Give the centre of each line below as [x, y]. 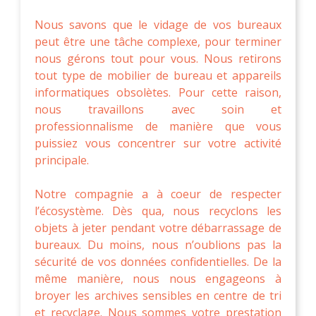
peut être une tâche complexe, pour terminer [158, 41]
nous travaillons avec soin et [158, 109]
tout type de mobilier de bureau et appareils [158, 75]
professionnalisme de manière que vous [158, 126]
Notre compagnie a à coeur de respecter [158, 194]
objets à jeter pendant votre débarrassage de [158, 227]
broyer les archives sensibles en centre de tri [158, 295]
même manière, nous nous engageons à [158, 278]
